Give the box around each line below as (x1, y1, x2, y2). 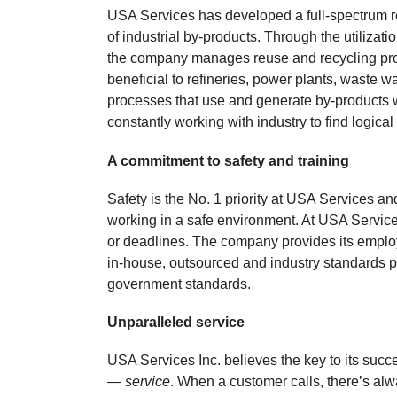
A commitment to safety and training (107, 152, 350, 168)
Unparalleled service (107, 314, 245, 330)
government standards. (107, 276, 255, 292)
